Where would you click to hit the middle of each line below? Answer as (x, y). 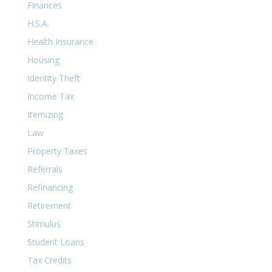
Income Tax (50, 96)
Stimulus (44, 224)
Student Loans (56, 242)
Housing (43, 60)
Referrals (45, 169)
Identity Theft (53, 78)
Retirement (49, 206)
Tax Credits (49, 260)
